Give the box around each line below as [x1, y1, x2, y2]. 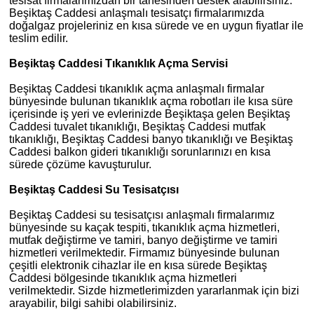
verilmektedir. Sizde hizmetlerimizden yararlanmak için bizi [9, 285, 299, 296]
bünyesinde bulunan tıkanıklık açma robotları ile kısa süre [9, 95, 293, 107]
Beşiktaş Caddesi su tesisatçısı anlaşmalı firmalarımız [9, 209, 275, 221]
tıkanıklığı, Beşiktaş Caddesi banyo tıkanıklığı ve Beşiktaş [9, 133, 293, 145]
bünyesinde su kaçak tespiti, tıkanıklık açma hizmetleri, [9, 221, 280, 233]
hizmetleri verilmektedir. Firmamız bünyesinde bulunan [9, 247, 280, 259]
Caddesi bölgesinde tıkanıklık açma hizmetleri [9, 272, 237, 284]
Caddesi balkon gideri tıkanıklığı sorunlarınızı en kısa [9, 146, 271, 158]
